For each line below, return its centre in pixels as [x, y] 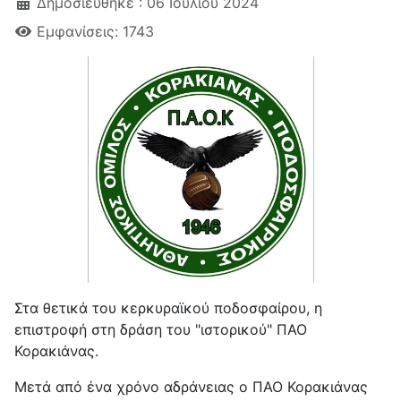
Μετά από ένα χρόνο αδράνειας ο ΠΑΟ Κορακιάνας [191, 386]
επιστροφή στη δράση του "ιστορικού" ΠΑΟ [161, 329]
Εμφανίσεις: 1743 [95, 32]
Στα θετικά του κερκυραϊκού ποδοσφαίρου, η [168, 307]
